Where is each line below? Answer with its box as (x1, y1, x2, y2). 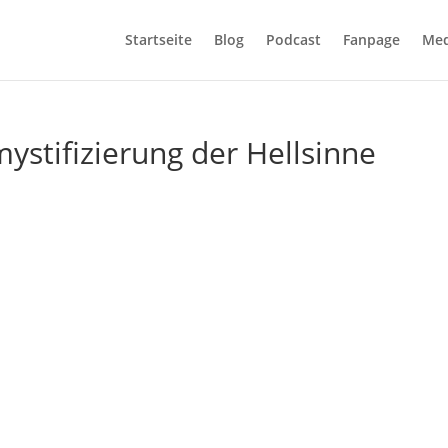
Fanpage (342, 30, 400, 49)
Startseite (124, 30, 192, 49)
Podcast (265, 30, 321, 49)
